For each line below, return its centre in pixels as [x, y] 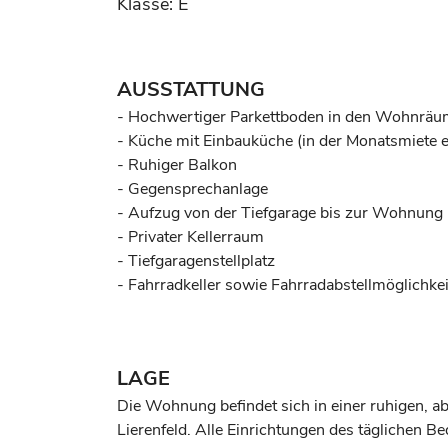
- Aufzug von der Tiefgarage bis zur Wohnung [280, 213]
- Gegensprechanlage [192, 189]
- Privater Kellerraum [190, 237]
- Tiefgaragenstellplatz [196, 261]
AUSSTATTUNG [191, 89]
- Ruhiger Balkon [177, 165]
